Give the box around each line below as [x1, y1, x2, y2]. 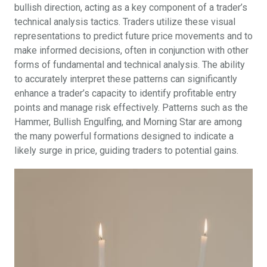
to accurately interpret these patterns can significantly [14, 73, 237, 85]
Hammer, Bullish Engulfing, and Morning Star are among [14, 116, 242, 128]
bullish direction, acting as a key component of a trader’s [14, 2, 247, 14]
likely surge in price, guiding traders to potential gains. [14, 145, 238, 157]
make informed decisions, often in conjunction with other [14, 45, 249, 57]
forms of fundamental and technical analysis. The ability [14, 59, 245, 71]
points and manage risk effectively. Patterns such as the [14, 102, 248, 114]
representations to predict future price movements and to [14, 30, 253, 42]
